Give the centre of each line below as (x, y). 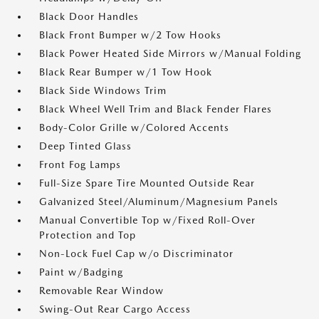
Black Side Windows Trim (103, 91)
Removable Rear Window (101, 291)
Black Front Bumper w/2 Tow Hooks (130, 35)
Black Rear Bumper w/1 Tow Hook (126, 72)
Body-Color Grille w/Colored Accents (134, 128)
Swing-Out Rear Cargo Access (115, 309)
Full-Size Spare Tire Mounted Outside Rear (147, 183)
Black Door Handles (89, 17)
